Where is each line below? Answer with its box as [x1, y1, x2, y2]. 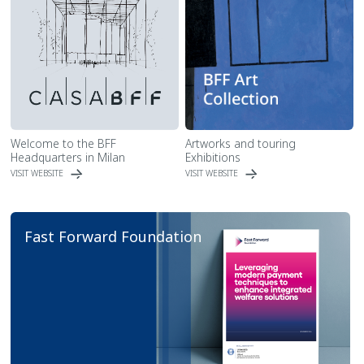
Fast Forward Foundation [24, 227, 201, 247]
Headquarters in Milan [10, 149, 125, 166]
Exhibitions [185, 149, 240, 166]
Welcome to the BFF [10, 136, 116, 152]
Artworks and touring [185, 136, 296, 152]
